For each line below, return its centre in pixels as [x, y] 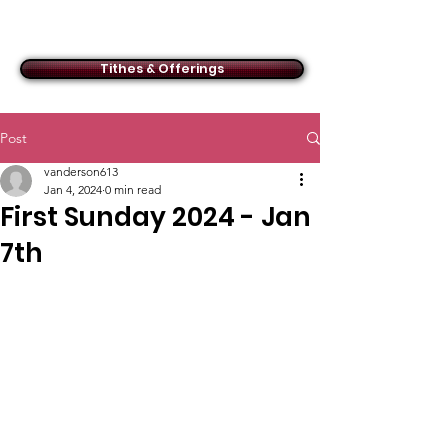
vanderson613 [81, 171]
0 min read [133, 189]
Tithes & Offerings [162, 68]
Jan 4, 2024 [73, 189]
